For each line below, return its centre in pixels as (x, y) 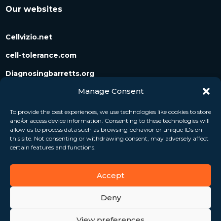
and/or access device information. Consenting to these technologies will (110, 121)
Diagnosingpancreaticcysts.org (65, 92)
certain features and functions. (53, 147)
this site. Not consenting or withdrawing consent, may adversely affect (109, 138)
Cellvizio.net (29, 37)
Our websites (34, 9)
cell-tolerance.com (41, 55)
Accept (110, 175)
